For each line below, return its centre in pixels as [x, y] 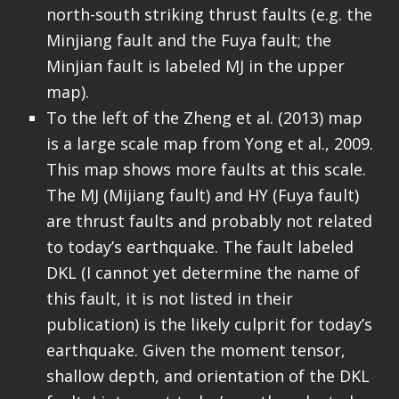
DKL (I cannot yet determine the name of [203, 273]
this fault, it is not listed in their [169, 299]
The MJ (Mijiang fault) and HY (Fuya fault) [202, 195]
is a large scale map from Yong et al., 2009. [209, 144]
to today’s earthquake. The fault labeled [199, 247]
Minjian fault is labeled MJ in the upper [195, 66]
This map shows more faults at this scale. [206, 170]
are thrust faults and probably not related [209, 221]
